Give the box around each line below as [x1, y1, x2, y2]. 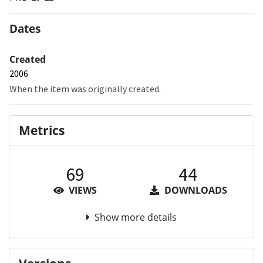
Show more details [95, 211, 177, 224]
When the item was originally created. [9, 82, 161, 95]
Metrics [19, 122, 65, 139]
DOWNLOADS [161, 184, 227, 197]
